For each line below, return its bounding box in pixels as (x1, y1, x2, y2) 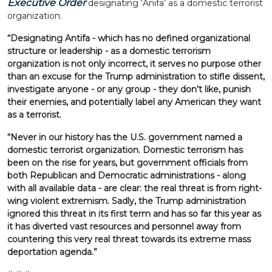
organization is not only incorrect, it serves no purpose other (7, 58, 261, 69)
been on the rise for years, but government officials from (7, 157, 248, 168)
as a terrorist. (7, 109, 61, 120)
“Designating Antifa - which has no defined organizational (7, 33, 250, 44)
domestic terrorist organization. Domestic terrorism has (7, 144, 243, 155)
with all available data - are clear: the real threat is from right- (7, 183, 262, 194)
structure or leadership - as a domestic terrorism (7, 46, 211, 56)
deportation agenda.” (7, 246, 97, 257)
